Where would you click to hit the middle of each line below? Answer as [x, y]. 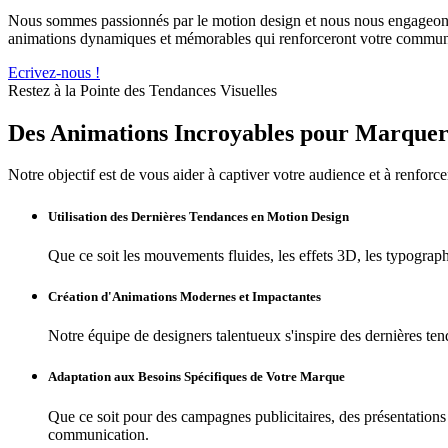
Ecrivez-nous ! [54, 72]
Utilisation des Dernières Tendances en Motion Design [198, 216]
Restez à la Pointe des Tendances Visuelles [142, 90]
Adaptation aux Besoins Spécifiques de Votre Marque [196, 377]
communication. [98, 434]
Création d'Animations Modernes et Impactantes [184, 296]
